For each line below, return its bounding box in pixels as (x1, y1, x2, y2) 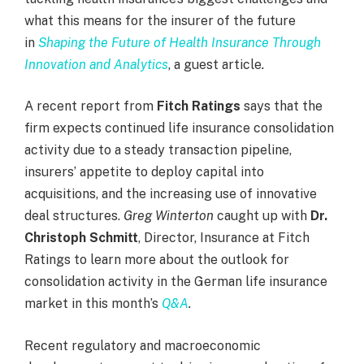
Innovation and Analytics (24, 56, 168, 72)
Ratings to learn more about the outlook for (24, 252, 289, 268)
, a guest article (168, 56, 262, 72)
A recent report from (24, 98, 157, 115)
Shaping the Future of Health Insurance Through (38, 34, 321, 50)
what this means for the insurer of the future (24, 12, 296, 28)
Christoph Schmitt (24, 230, 138, 246)
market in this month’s (24, 296, 162, 312)
